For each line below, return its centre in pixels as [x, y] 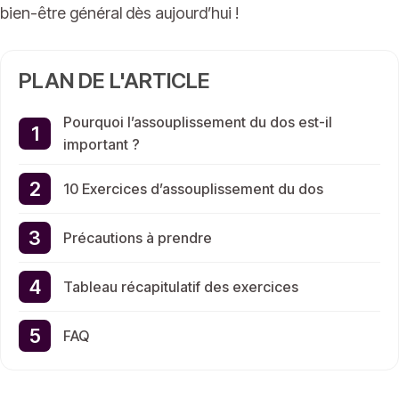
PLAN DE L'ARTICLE [114, 81]
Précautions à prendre [138, 237]
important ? [102, 145]
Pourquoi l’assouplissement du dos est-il [198, 122]
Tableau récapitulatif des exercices [181, 286]
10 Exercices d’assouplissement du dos [193, 188]
